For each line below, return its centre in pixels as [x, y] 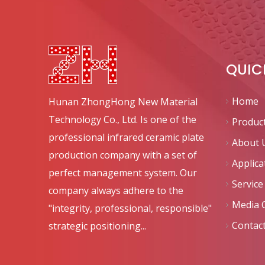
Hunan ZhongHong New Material [123, 102]
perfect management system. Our [123, 173]
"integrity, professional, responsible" [130, 208]
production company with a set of [123, 155]
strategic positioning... [97, 226]
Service [248, 184]
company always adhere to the [116, 190]
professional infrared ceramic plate [126, 137]
